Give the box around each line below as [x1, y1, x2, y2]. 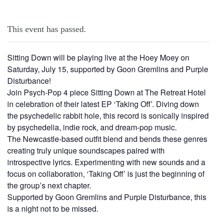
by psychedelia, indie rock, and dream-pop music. [7, 122, 177, 133]
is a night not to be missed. [7, 203, 98, 214]
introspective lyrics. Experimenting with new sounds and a [7, 156, 205, 168]
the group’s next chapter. [7, 180, 91, 191]
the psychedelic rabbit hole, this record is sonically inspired [7, 110, 209, 121]
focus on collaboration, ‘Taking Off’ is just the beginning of [7, 168, 204, 179]
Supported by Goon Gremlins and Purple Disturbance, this [7, 191, 206, 202]
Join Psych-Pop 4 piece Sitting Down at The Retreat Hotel [7, 87, 206, 98]
